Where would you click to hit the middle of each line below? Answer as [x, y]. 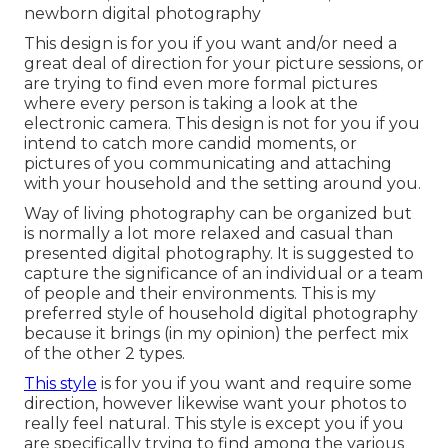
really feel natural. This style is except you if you [214, 424]
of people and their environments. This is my [200, 294]
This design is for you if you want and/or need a [210, 44]
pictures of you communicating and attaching [208, 164]
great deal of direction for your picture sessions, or [224, 64]
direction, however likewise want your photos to [215, 404]
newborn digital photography [142, 14]
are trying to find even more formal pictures [200, 84]
